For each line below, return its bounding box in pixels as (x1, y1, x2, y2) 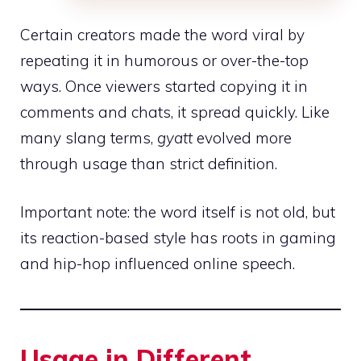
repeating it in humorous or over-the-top (20, 50, 309, 70)
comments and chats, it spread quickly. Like (20, 102, 330, 122)
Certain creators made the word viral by (20, 24, 305, 44)
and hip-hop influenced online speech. (20, 254, 295, 274)
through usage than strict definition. (20, 153, 277, 173)
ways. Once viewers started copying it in (20, 76, 308, 96)
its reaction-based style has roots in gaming (20, 228, 336, 248)
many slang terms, (20, 127, 157, 147)
